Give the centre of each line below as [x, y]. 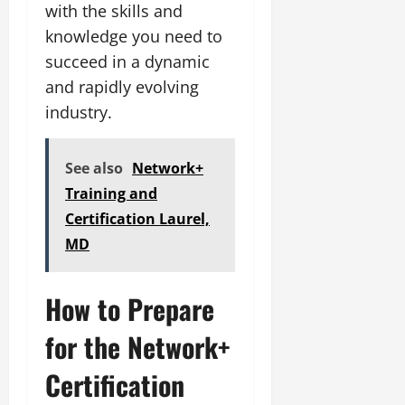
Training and [111, 193]
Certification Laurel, [137, 218]
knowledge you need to [134, 36]
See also [94, 168]
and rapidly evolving [122, 86]
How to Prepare [130, 308]
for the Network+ [137, 346]
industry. [79, 112]
